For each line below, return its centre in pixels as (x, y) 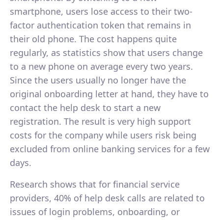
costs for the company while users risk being (103, 135)
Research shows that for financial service (95, 184)
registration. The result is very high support (100, 121)
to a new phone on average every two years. (101, 66)
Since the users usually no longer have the (98, 80)
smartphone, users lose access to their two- (101, 11)
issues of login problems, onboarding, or (95, 211)
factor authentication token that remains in (100, 25)
